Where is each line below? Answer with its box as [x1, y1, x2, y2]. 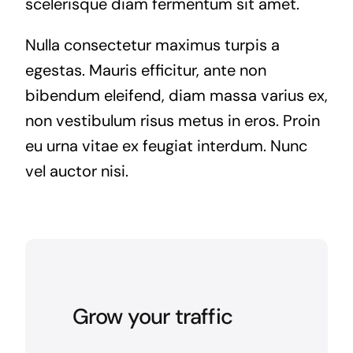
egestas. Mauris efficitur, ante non [24, 59, 266, 80]
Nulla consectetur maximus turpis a [24, 34, 280, 55]
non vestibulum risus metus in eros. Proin [24, 110, 320, 131]
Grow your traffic [72, 302, 233, 330]
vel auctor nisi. [24, 160, 128, 181]
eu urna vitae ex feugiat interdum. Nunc [24, 135, 307, 156]
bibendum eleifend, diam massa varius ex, [24, 84, 328, 106]
